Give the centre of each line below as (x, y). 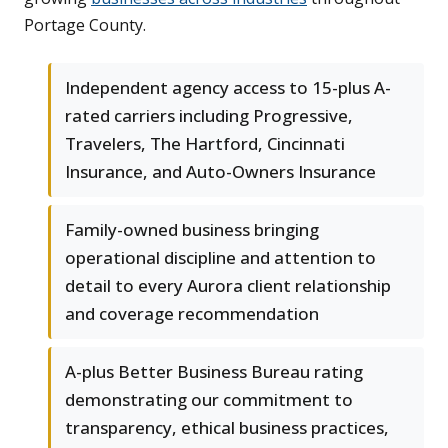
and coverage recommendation (192, 313)
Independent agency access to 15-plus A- (228, 87)
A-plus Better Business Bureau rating (214, 371)
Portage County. (85, 24)
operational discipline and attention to (220, 257)
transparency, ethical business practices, (227, 427)
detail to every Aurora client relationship (228, 285)
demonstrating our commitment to (209, 399)
